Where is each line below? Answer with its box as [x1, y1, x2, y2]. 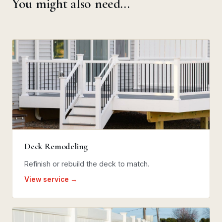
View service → [24, 175, 77, 183]
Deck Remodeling [24, 140, 88, 152]
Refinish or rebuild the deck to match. [24, 159, 149, 168]
